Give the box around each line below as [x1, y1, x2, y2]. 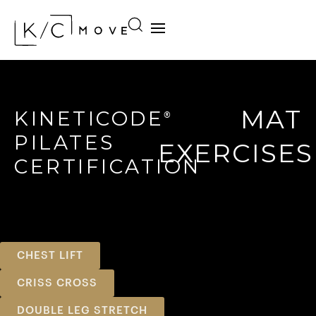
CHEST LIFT [17, 250, 83, 262]
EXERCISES [158, 137, 313, 169]
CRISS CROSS [17, 278, 97, 289]
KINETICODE [14, 107, 164, 131]
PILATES [14, 130, 115, 155]
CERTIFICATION [14, 154, 201, 179]
